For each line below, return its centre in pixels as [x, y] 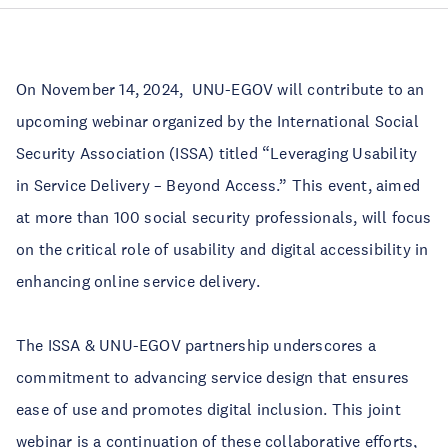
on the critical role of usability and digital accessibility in [222, 249]
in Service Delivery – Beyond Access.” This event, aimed [218, 185]
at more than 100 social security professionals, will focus [224, 217]
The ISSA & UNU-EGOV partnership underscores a [196, 345]
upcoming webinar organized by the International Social [217, 121]
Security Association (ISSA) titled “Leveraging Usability [217, 153]
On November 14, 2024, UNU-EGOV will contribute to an [220, 89]
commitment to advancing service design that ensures [213, 377]
